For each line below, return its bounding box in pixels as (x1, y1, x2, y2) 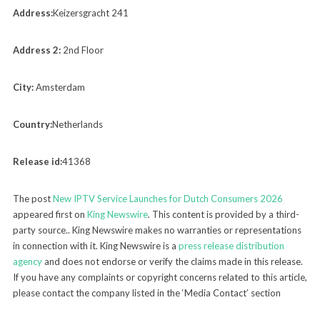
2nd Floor (60, 44, 104, 56)
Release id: (12, 155, 62, 167)
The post (12, 192, 53, 204)
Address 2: (12, 44, 61, 56)
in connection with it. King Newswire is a (12, 239, 179, 251)
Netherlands (51, 118, 103, 130)
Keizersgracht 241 (52, 6, 129, 19)
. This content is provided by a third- (147, 208, 299, 220)
